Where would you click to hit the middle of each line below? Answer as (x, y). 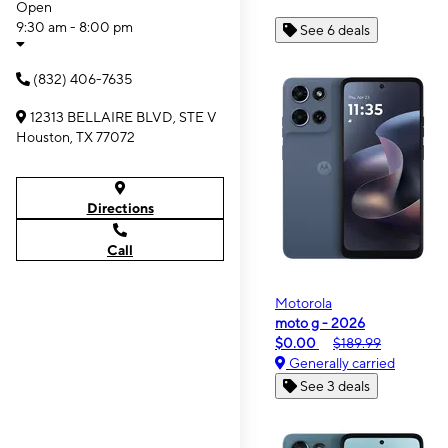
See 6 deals (335, 29)
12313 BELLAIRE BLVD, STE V (123, 117)
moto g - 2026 (320, 322)
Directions (120, 208)
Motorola (303, 302)
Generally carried (340, 362)
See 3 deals (335, 385)
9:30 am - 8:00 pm (74, 27)
